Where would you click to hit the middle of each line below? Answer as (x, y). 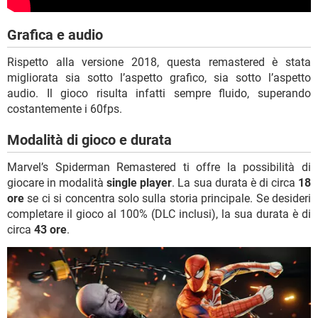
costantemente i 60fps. (65, 109)
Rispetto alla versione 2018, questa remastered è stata (159, 62)
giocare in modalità (57, 182)
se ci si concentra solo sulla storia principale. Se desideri (168, 198)
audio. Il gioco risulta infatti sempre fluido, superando (159, 93)
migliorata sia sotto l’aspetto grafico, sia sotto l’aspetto (159, 77)
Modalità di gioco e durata (89, 139)
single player (139, 182)
